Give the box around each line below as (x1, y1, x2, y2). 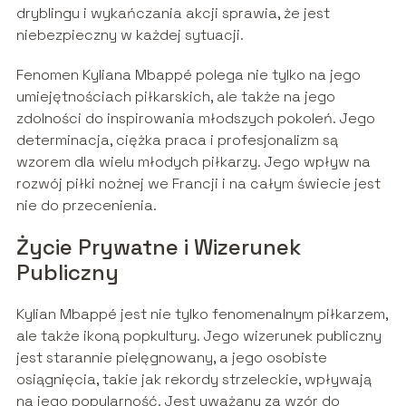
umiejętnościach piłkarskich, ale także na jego (15, 87, 335, 107)
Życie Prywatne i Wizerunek (15, 233, 301, 262)
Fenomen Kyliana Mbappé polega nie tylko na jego (15, 65, 361, 85)
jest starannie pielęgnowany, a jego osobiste (15, 348, 327, 368)
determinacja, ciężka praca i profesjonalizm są (15, 130, 338, 150)
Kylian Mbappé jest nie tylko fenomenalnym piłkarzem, (15, 304, 388, 324)
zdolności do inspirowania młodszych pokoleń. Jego (15, 109, 375, 129)
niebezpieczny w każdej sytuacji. (15, 25, 244, 45)
